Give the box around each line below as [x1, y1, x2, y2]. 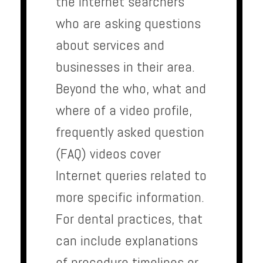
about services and [56, 36, 164, 55]
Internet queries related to [56, 166, 207, 185]
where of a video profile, [56, 101, 192, 120]
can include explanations [56, 231, 198, 250]
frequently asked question [56, 123, 204, 141]
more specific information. [56, 188, 204, 207]
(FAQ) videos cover [56, 144, 161, 163]
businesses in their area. [56, 58, 195, 76]
